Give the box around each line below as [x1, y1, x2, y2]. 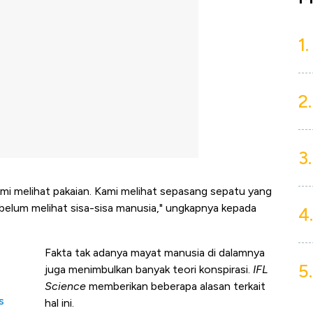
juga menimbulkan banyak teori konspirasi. [45, 263, 253, 277]
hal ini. [45, 296, 74, 310]
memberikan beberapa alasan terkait [86, 279, 265, 293]
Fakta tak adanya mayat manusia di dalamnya [45, 246, 265, 260]
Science [45, 279, 86, 293]
